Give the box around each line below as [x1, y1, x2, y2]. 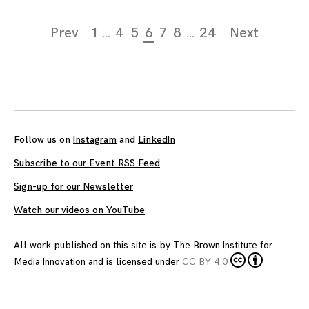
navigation [13, 37, 79, 54]
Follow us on [14, 133, 73, 146]
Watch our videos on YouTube [14, 203, 145, 216]
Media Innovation [14, 256, 86, 268]
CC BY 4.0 [182, 256, 228, 268]
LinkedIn [138, 133, 175, 146]
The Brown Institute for [173, 239, 272, 252]
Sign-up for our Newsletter [14, 180, 133, 192]
